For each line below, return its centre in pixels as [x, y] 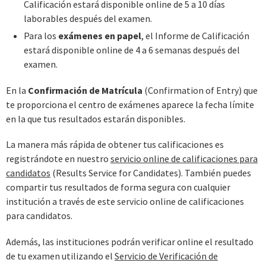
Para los [41, 35]
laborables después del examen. [88, 18]
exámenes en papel [99, 35]
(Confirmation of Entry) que [200, 90]
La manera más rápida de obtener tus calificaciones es [115, 145]
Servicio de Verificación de [166, 256]
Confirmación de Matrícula [85, 90]
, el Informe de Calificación [195, 35]
